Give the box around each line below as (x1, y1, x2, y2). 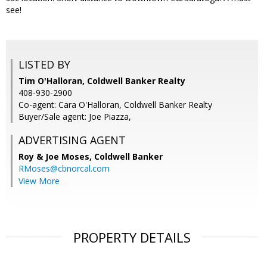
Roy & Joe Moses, (18, 151, 94, 163)
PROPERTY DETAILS (73, 228, 191, 247)
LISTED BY (18, 57, 70, 72)
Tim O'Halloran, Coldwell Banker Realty (18, 75, 185, 87)
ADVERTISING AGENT (18, 133, 126, 148)
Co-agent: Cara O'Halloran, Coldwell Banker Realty (18, 99, 212, 111)
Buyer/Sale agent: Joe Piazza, (18, 111, 131, 123)
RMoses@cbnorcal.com (18, 163, 110, 175)
